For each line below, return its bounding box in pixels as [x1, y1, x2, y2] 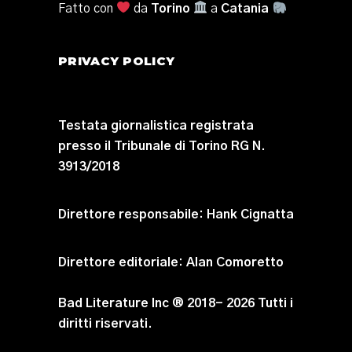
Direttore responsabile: [58, 207, 203, 221]
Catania [221, 2, 269, 15]
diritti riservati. [58, 317, 152, 330]
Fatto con [58, 2, 113, 15]
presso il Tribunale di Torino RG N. [58, 139, 266, 152]
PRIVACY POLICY [58, 53, 175, 68]
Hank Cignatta [207, 207, 294, 221]
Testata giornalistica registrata [58, 119, 254, 132]
